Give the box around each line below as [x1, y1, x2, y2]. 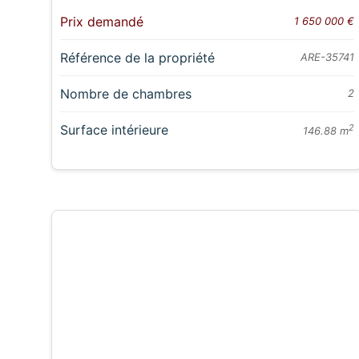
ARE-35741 [301, 50, 355, 64]
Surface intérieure [60, 122, 169, 139]
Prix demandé [60, 14, 144, 30]
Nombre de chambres [60, 86, 192, 103]
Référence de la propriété [60, 50, 216, 67]
